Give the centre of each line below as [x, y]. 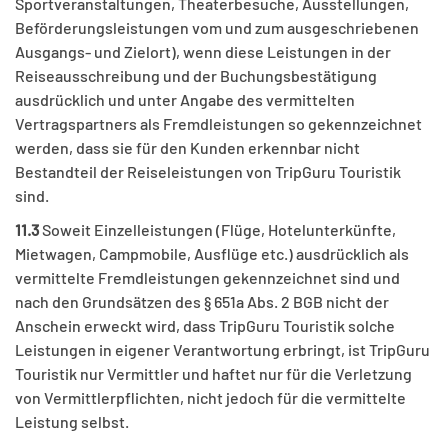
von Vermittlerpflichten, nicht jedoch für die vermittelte [210, 398]
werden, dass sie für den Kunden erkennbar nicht [187, 148]
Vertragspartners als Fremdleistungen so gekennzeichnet [218, 124]
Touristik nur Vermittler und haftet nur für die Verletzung [213, 374]
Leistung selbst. [73, 422]
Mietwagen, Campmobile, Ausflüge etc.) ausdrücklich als [212, 254]
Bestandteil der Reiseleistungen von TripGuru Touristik [208, 172]
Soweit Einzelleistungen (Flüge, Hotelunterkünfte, [217, 230]
